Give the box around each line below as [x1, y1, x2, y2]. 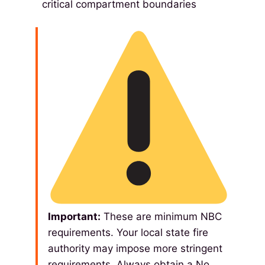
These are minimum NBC [101, 211, 222, 223]
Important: [48, 211, 101, 223]
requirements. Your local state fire [48, 227, 208, 239]
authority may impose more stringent [48, 243, 222, 255]
